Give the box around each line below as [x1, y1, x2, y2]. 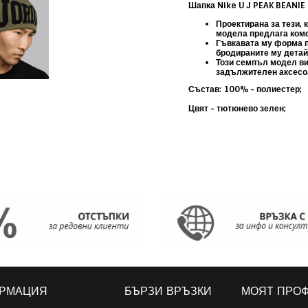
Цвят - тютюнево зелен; [188, 102, 286, 114]
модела [215, 27, 250, 39]
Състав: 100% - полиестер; [188, 83, 302, 95]
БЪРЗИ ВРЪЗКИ [124, 284, 212, 299]
